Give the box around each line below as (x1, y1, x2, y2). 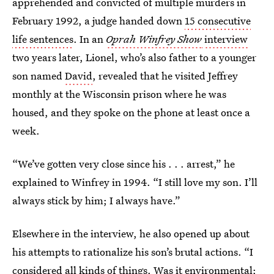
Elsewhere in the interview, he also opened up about (12, 226, 250, 241)
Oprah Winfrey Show (106, 32, 202, 46)
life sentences (12, 32, 73, 46)
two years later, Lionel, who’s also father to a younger (12, 50, 256, 65)
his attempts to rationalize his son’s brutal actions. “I (12, 245, 253, 259)
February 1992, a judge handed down (12, 13, 185, 28)
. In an (73, 32, 106, 46)
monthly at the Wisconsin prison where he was (12, 87, 226, 102)
